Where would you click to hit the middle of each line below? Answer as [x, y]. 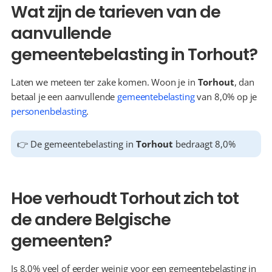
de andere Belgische [91, 219]
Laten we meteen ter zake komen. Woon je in [104, 82]
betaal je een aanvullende [64, 97]
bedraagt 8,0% [204, 144]
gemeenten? [62, 241]
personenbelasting [49, 111]
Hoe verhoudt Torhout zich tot [125, 198]
